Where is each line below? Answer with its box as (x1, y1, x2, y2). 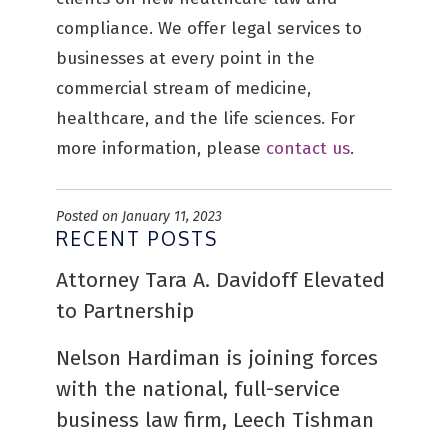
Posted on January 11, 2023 (56, 208, 222, 225)
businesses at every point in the (56, 48, 315, 69)
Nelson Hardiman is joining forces (56, 345, 378, 371)
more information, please (56, 138, 266, 159)
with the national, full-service (56, 376, 340, 402)
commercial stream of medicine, (56, 78, 311, 99)
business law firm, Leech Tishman (56, 407, 374, 433)
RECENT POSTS (56, 226, 218, 250)
